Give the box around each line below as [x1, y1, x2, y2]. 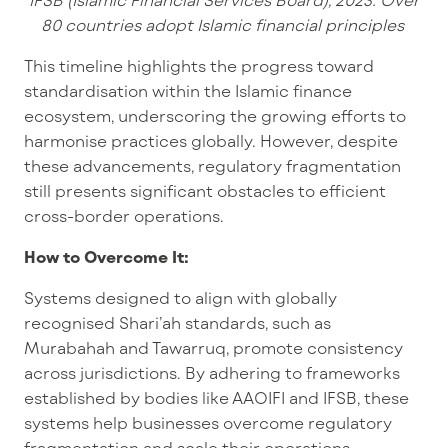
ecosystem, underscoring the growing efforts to [24, 106, 406, 125]
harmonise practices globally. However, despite [24, 131, 398, 150]
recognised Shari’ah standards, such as [24, 313, 331, 332]
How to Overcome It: [24, 247, 189, 266]
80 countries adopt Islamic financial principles [40, 15, 408, 34]
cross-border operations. [24, 206, 224, 225]
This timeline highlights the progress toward [24, 56, 374, 75]
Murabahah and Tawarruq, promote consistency [24, 338, 403, 357]
